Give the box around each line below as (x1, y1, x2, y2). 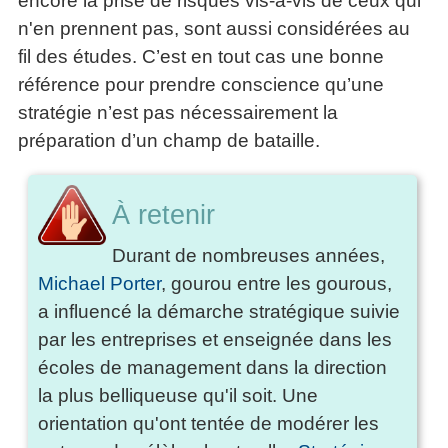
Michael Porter (38, 273, 162, 295)
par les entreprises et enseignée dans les (38, 329, 393, 351)
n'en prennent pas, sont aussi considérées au (18, 18, 410, 40)
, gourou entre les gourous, (161, 273, 393, 295)
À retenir (111, 200, 215, 231)
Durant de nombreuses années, (111, 245, 385, 267)
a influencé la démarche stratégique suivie (38, 301, 401, 323)
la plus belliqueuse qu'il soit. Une (38, 385, 319, 407)
